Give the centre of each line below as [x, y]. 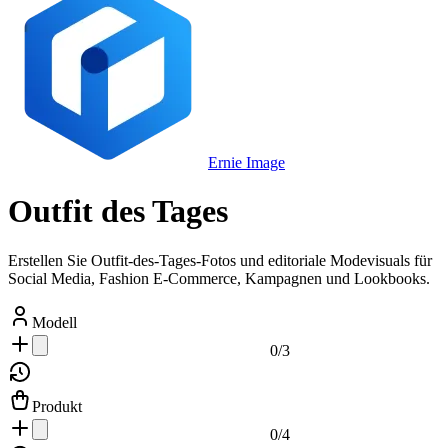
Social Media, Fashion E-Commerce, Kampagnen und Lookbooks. [219, 278]
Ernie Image [246, 162]
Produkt [57, 406]
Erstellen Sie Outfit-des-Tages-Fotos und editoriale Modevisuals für [220, 260]
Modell [54, 322]
